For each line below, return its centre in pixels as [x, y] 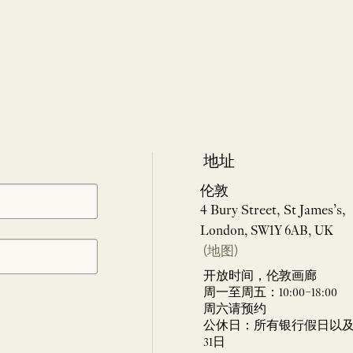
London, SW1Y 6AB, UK [267, 232]
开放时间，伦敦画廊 [260, 277]
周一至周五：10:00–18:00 [270, 294]
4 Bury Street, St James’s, [273, 211]
